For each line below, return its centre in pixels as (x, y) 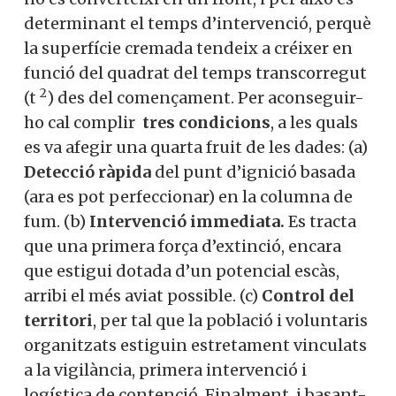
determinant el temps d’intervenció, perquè (198, 24)
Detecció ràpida (88, 172)
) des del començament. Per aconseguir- (206, 98)
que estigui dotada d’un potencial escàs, (182, 271)
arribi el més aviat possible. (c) (143, 296)
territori (58, 321)
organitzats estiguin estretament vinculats (195, 346)
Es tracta (320, 222)
